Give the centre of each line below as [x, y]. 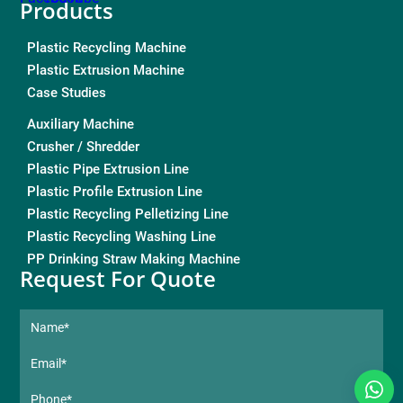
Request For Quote [118, 279]
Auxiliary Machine [81, 125]
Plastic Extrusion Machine [106, 71]
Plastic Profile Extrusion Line [115, 192]
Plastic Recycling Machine [107, 48]
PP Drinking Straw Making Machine [134, 260]
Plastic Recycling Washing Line [122, 237]
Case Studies [67, 93]
